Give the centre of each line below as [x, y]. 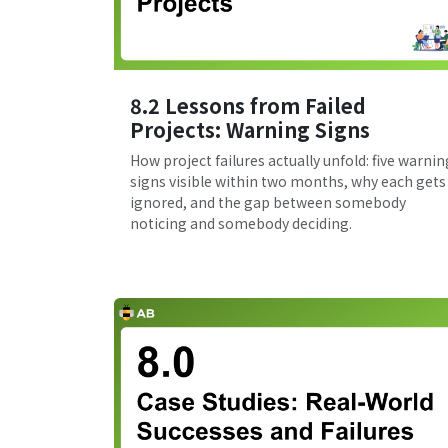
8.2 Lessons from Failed [248, 105]
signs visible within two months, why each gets [288, 180]
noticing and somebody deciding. [241, 222]
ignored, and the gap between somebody [268, 201]
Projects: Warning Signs [250, 129]
